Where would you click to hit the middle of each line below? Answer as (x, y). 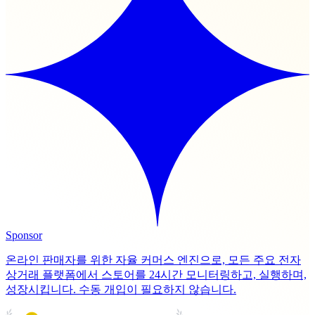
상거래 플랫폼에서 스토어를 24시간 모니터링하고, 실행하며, (156, 275)
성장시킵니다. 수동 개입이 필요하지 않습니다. (121, 290)
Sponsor (24, 236)
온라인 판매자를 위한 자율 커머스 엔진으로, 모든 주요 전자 (153, 260)
